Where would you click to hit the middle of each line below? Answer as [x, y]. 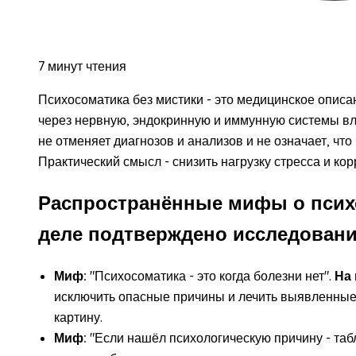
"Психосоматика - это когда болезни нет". [211, 275]
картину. [78, 317]
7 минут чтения [82, 66]
